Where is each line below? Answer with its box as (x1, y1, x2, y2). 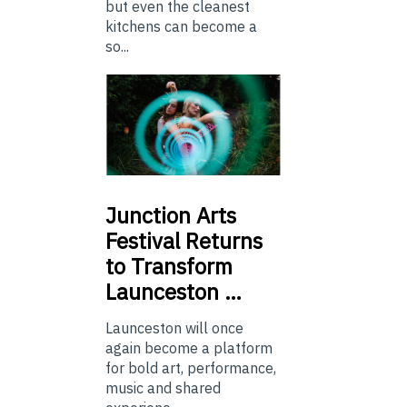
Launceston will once (105, 318, 243, 337)
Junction (105, 200, 191, 230)
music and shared (105, 378, 221, 397)
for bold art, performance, (105, 358, 276, 377)
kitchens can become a (105, 17, 257, 36)
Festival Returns (105, 225, 263, 255)
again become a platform (105, 338, 273, 357)
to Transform (105, 251, 233, 281)
